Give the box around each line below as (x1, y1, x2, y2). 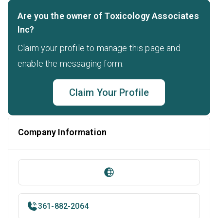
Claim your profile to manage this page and (18, 42, 181, 53)
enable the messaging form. (18, 58, 124, 69)
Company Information (18, 127, 107, 137)
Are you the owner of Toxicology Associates (18, 10, 199, 21)
